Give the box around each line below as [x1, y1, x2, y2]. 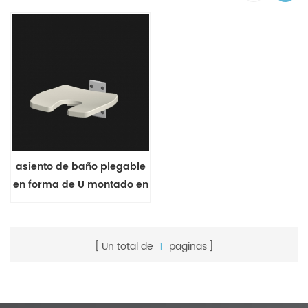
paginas [166, 239, 207, 254]
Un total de [101, 239, 156, 254]
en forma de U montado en [12, 177, 148, 192]
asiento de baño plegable [15, 159, 146, 175]
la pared [58, 195, 102, 210]
